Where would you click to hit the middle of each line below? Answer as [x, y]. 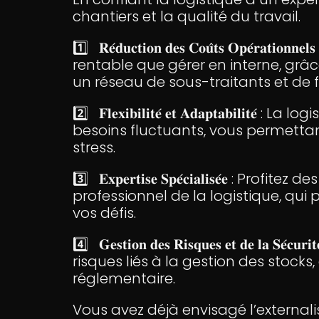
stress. [98, 147]
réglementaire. [127, 278]
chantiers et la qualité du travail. [190, 16]
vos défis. [104, 213]
